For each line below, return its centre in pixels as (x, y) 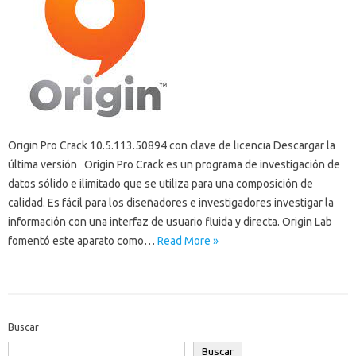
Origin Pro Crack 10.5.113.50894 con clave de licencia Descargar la (172, 145)
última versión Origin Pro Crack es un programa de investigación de (174, 164)
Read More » (188, 241)
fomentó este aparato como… (83, 241)
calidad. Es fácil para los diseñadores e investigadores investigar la (171, 203)
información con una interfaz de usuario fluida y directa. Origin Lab (170, 222)
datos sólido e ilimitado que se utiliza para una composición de (161, 184)
